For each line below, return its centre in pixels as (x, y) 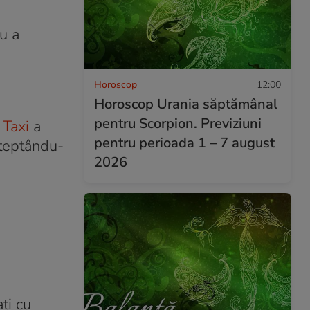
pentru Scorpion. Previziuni (178, 123)
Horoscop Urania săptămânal (186, 104)
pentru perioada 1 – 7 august (184, 143)
